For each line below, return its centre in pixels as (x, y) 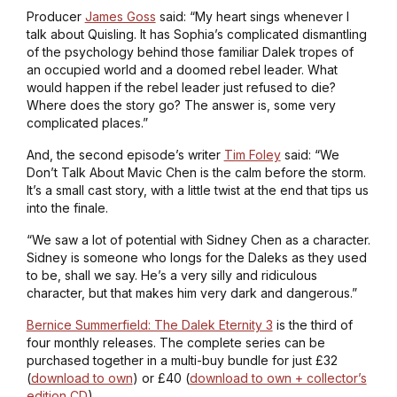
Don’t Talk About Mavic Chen (111, 172)
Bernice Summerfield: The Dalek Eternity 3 (149, 324)
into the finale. (70, 207)
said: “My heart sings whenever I (252, 16)
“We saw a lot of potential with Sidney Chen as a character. (198, 239)
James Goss (120, 16)
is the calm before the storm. (281, 172)
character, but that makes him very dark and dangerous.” (193, 292)
